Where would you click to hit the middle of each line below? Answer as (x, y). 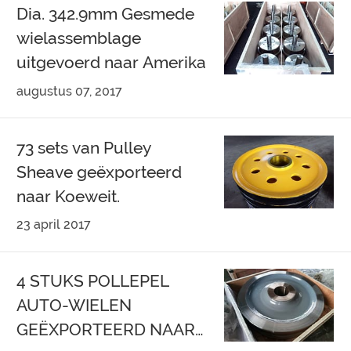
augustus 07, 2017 (70, 91)
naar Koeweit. (69, 196)
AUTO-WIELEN (75, 306)
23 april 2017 (54, 225)
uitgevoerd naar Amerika (112, 62)
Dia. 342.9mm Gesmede (106, 13)
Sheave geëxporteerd (100, 172)
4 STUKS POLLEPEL (93, 281)
